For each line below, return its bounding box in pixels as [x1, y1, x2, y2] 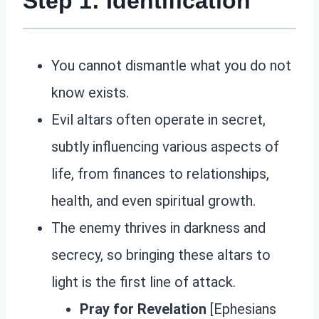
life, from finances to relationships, [51, 164, 269, 182]
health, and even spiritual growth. [51, 192, 256, 209]
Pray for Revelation [80, 300, 206, 318]
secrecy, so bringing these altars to [51, 246, 271, 263]
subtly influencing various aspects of [51, 137, 279, 155]
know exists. [51, 83, 129, 101]
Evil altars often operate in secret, [51, 110, 266, 128]
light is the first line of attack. [51, 273, 236, 291]
